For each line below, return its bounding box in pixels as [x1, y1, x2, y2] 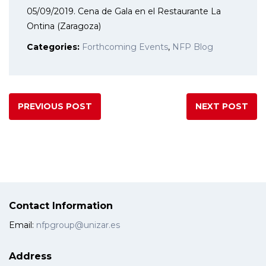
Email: [9, 219, 36, 230]
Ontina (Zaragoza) [27, 20, 101, 31]
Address [9, 250, 52, 262]
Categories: [27, 41, 82, 52]
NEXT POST [195, 100, 248, 112]
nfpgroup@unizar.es [36, 219, 120, 230]
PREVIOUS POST [18, 100, 92, 112]
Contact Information [9, 199, 113, 211]
